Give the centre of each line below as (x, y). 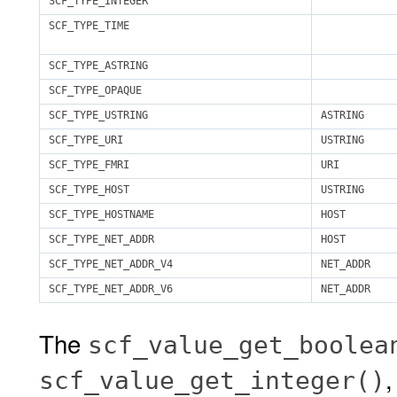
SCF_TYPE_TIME (89, 26)
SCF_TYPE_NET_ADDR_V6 (111, 289)
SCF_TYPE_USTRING (98, 115)
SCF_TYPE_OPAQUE (95, 90)
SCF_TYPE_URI (86, 140)
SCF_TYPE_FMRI (89, 165)
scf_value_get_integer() (212, 381)
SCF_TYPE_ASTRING (98, 66)
